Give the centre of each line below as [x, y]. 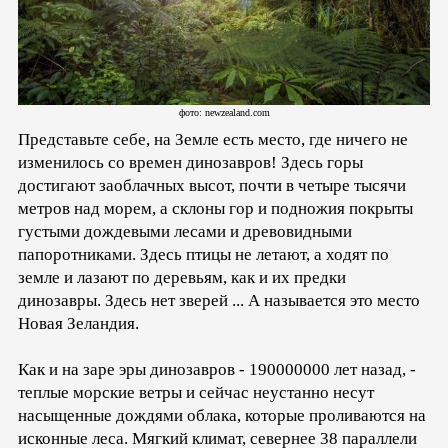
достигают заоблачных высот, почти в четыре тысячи [212, 186]
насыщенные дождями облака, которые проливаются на [222, 416]
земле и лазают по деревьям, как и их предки [182, 278]
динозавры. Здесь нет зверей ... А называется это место [219, 301]
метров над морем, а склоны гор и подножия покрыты [215, 209]
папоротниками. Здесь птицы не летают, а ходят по [203, 255]
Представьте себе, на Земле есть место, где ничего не [213, 140]
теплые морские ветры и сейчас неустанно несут [196, 393]
